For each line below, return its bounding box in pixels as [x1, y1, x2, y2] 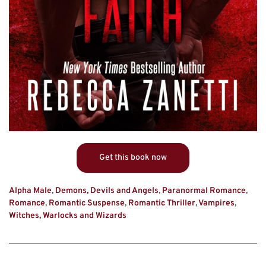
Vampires [198, 198, 235, 209]
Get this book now [99, 153, 167, 163]
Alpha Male [9, 186, 52, 197]
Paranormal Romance [162, 186, 246, 197]
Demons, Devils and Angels [55, 186, 159, 197]
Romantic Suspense [49, 198, 125, 209]
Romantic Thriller [128, 198, 195, 209]
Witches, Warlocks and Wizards [9, 211, 126, 221]
